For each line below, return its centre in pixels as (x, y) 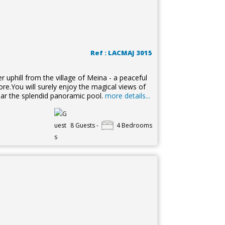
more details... (127, 96)
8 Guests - (84, 125)
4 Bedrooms (134, 125)
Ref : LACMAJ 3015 (121, 53)
